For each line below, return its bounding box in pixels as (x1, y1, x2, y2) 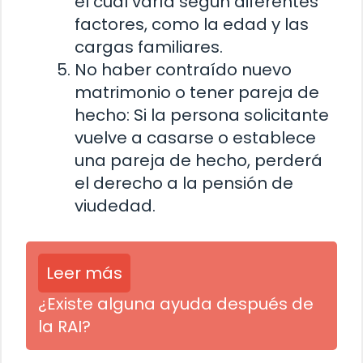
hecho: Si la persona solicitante (75, 103, 329, 126)
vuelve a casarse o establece (75, 126, 316, 149)
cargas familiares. (75, 35, 223, 58)
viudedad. (75, 194, 156, 217)
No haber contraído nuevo (75, 58, 292, 81)
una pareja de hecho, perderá (75, 148, 322, 172)
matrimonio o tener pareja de (75, 80, 319, 104)
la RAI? (38, 314, 91, 338)
